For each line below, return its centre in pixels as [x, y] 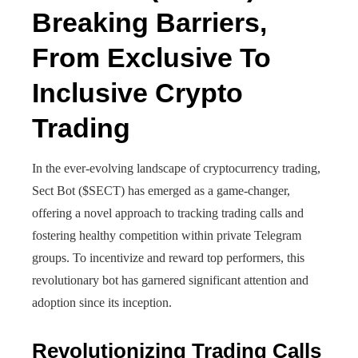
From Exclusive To [151, 58]
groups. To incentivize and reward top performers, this [168, 258]
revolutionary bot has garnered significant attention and [170, 280]
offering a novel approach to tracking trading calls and [168, 213]
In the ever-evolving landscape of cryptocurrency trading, [176, 168]
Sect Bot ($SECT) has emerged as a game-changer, [161, 191]
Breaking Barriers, [149, 22]
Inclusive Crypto [137, 93]
